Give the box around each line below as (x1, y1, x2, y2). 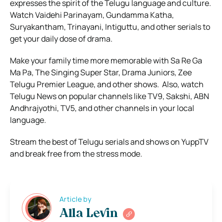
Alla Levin (59, 208, 118, 221)
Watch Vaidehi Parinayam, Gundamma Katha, (10, 9, 174, 20)
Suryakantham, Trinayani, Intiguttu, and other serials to (10, 21, 210, 32)
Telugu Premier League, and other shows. (10, 78, 159, 90)
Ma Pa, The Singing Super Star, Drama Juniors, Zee (10, 66, 192, 78)
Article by (59, 194, 92, 204)
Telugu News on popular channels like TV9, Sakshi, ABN (10, 90, 209, 102)
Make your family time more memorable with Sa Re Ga (10, 55, 202, 66)
